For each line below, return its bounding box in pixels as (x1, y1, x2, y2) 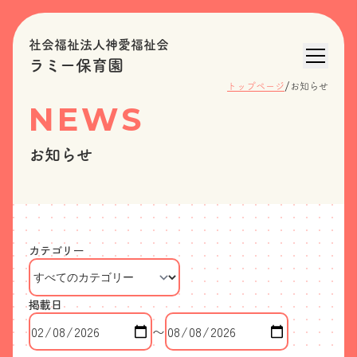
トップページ (227, 81, 284, 91)
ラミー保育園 (29, 57, 124, 73)
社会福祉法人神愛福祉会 (29, 38, 169, 51)
